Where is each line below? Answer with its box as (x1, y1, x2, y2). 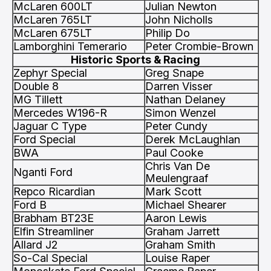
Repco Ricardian (13, 185, 95, 198)
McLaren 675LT (13, 27, 92, 39)
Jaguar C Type (13, 120, 87, 132)
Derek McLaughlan (145, 133, 240, 146)
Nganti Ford (13, 166, 73, 178)
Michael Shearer (145, 198, 226, 211)
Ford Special (13, 133, 76, 146)
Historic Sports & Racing (71, 53, 200, 66)
